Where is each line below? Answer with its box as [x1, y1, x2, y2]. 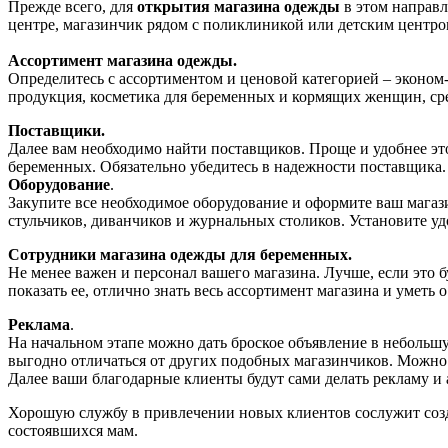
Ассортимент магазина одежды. [8, 51, 237, 69]
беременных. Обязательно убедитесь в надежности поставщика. [8, 157, 446, 175]
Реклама [8, 315, 70, 333]
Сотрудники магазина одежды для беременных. [8, 245, 352, 263]
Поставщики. [8, 121, 105, 139]
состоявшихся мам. [8, 421, 138, 439]
